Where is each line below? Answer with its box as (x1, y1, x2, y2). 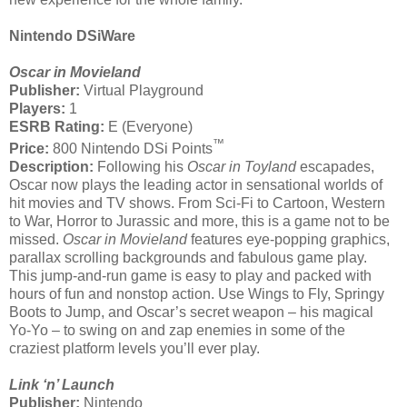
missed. (9, 231, 63, 247)
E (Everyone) (104, 118, 193, 134)
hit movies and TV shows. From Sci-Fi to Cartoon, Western (9, 194, 385, 211)
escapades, (296, 158, 374, 174)
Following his (94, 158, 187, 174)
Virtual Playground (80, 82, 203, 98)
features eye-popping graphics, (187, 231, 390, 247)
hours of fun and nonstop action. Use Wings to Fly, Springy (9, 285, 384, 302)
